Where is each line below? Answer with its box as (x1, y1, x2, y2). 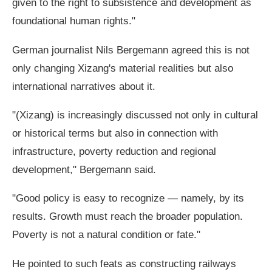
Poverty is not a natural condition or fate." (12, 228, 201, 241)
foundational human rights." (12, 15, 136, 27)
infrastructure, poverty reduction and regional (12, 145, 217, 158)
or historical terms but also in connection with (12, 127, 219, 140)
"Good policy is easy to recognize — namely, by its (12, 192, 245, 205)
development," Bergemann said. (12, 163, 157, 176)
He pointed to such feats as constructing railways (12, 257, 237, 270)
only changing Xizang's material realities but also (12, 61, 234, 74)
